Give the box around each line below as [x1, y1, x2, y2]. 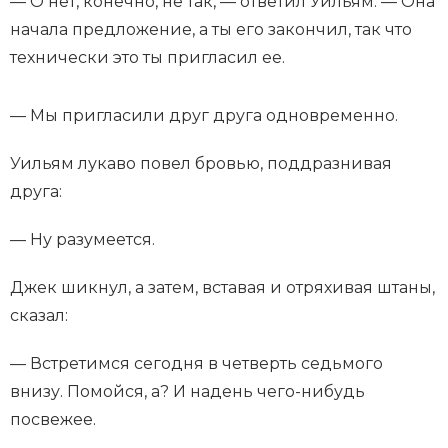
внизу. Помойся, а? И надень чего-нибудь [10, 382, 365, 402]
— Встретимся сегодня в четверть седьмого [10, 354, 383, 374]
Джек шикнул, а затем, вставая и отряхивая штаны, [10, 278, 435, 298]
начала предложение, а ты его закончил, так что [10, 20, 412, 40]
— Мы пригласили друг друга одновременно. [10, 106, 398, 126]
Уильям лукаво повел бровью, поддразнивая [10, 154, 392, 174]
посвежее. [10, 410, 96, 430]
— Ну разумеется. [10, 230, 155, 250]
